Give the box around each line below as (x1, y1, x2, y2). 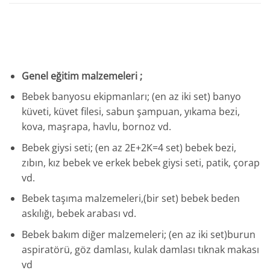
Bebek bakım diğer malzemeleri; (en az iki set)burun (21, 228, 256, 242)
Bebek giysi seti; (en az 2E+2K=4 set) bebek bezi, (21, 140, 236, 154)
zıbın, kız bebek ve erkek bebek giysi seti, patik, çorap (21, 155, 260, 169)
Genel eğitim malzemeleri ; (21, 69, 142, 83)
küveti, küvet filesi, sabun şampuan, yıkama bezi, (21, 105, 240, 119)
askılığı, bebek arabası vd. (21, 207, 136, 221)
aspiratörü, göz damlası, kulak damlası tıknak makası (21, 243, 259, 257)
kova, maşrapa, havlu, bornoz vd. (21, 120, 171, 134)
